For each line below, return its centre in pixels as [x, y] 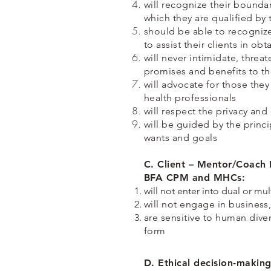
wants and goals [181, 138]
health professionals [190, 98]
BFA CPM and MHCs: [195, 178]
